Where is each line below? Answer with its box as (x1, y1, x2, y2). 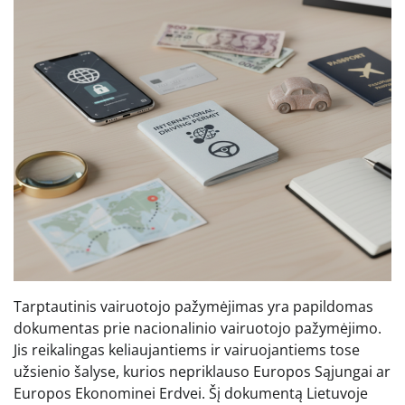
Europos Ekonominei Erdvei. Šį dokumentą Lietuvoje (14, 383, 368, 403)
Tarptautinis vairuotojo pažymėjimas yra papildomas (14, 297, 373, 316)
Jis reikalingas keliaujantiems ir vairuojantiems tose (14, 340, 360, 360)
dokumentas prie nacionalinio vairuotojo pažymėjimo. (14, 318, 381, 338)
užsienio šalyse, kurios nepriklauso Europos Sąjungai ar (14, 362, 391, 381)
